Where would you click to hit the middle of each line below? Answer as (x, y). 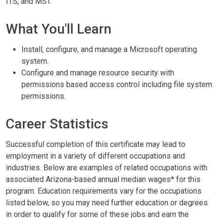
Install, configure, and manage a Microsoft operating (109, 49)
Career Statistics (57, 124)
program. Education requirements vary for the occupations (104, 191)
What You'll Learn (59, 29)
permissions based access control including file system (117, 84)
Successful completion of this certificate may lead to (96, 144)
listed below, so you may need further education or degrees (107, 203)
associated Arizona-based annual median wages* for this (103, 179)
